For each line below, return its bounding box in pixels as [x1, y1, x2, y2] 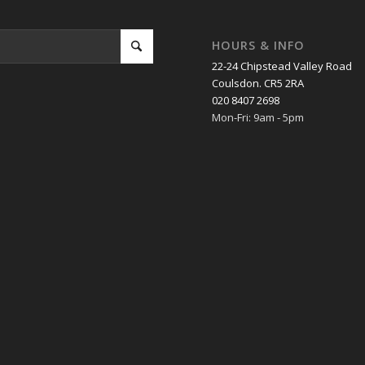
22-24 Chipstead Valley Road [212, 59, 353, 74]
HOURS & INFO [212, 37, 306, 54]
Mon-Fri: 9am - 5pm [212, 110, 305, 125]
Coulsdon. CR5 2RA [212, 76, 305, 91]
